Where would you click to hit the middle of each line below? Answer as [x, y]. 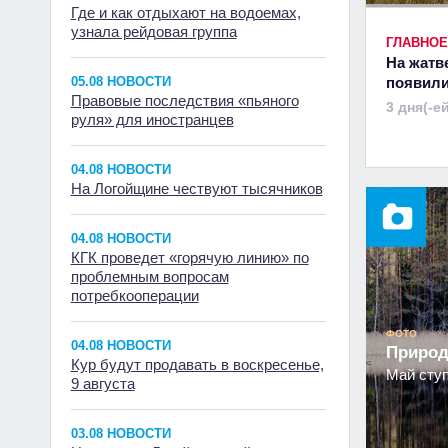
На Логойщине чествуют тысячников [196, 188]
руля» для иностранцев [152, 119]
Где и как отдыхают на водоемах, [185, 12]
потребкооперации [134, 295]
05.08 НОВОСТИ [120, 81]
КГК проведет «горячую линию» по [189, 257]
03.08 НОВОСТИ [120, 433]
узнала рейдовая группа [153, 31]
